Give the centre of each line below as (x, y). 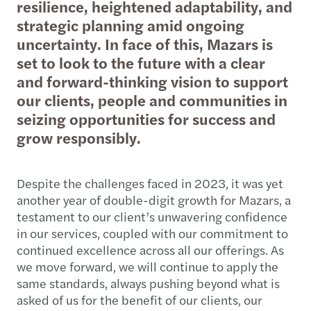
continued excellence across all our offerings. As (150, 249)
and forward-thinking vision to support (152, 81)
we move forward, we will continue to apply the (148, 266)
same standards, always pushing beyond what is (148, 283)
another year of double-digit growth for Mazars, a (154, 199)
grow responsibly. (79, 137)
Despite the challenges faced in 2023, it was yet (150, 183)
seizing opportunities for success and (146, 118)
